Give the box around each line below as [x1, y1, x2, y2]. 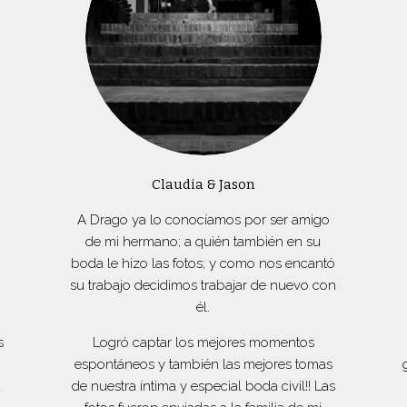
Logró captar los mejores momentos [92, 333, 314, 351]
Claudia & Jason [152, 175, 255, 193]
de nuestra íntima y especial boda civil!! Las [71, 377, 335, 394]
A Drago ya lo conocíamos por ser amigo [76, 211, 330, 228]
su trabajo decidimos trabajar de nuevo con [70, 276, 337, 293]
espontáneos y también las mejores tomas [74, 355, 333, 372]
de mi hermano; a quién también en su [85, 233, 322, 250]
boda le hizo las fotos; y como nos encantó [71, 254, 336, 272]
